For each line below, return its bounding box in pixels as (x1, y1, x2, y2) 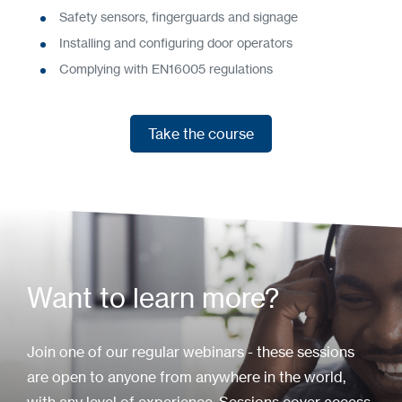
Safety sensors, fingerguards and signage (59, 9, 298, 25)
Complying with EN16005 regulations (59, 61, 273, 77)
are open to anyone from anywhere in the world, (27, 368, 345, 387)
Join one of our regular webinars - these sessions (27, 343, 354, 362)
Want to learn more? (27, 281, 279, 314)
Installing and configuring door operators (59, 35, 293, 51)
